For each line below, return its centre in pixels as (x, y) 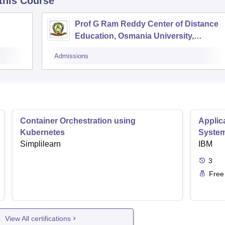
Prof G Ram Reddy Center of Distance (147, 24)
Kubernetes (42, 133)
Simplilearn (40, 144)
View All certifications (38, 218)
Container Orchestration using (78, 121)
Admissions (71, 56)
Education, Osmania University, (134, 36)
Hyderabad (96, 48)
